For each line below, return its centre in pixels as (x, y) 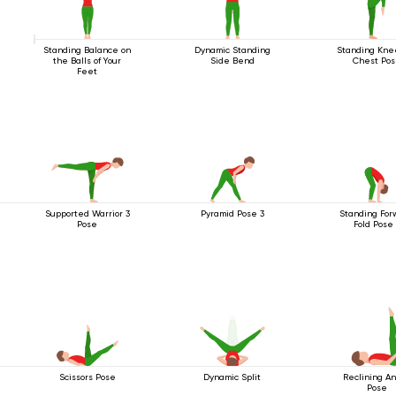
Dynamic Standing (232, 49)
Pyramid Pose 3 (232, 213)
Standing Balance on (88, 49)
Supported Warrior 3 (87, 213)
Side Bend (232, 60)
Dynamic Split (232, 377)
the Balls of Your (88, 60)
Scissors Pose (87, 377)
